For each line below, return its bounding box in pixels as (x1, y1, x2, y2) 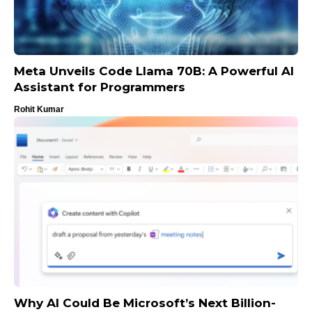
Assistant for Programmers (14, 80, 185, 95)
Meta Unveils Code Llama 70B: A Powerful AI (14, 64, 294, 79)
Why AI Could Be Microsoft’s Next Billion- (14, 296, 276, 311)
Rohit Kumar (14, 104, 64, 115)
